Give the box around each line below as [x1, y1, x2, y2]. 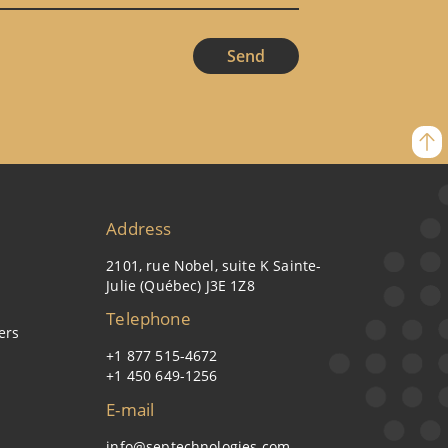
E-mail [106, 397, 155, 421]
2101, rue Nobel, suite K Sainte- [106, 255, 322, 275]
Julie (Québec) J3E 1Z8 [106, 275, 255, 295]
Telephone [106, 307, 191, 331]
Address [106, 216, 172, 240]
